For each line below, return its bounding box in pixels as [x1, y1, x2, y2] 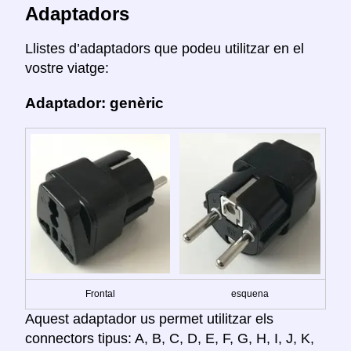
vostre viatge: [25, 60, 109, 77]
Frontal [85, 288, 115, 299]
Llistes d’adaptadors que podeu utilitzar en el [25, 41, 304, 57]
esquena [231, 288, 269, 299]
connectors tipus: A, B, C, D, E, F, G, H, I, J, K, [25, 330, 314, 346]
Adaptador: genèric [25, 94, 164, 111]
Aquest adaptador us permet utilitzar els [25, 310, 273, 327]
